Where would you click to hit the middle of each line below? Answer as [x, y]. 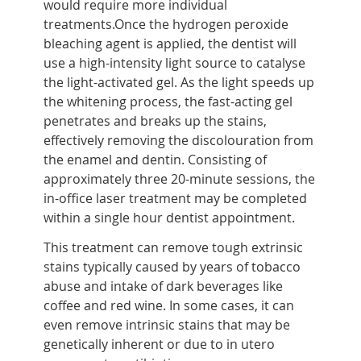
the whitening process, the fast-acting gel [168, 101]
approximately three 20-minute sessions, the [179, 178]
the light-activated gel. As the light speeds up [178, 82]
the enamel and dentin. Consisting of [155, 159]
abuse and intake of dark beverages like [163, 286]
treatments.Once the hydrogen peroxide [166, 24]
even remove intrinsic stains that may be [166, 324]
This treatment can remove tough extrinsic [173, 247]
